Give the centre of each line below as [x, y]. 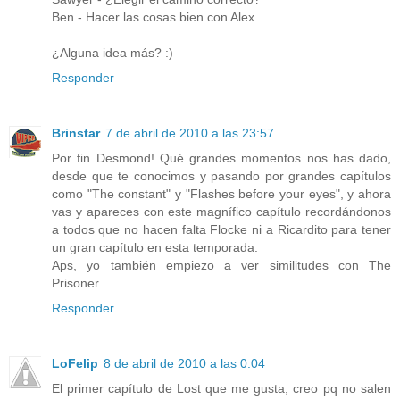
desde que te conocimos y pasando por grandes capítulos [221, 175]
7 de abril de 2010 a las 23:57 [190, 133]
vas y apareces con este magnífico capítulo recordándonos [221, 211]
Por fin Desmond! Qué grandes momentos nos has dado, [221, 158]
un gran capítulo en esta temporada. [155, 247]
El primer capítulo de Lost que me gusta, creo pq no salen [221, 388]
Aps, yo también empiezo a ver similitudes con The [221, 265]
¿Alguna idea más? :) [112, 52]
